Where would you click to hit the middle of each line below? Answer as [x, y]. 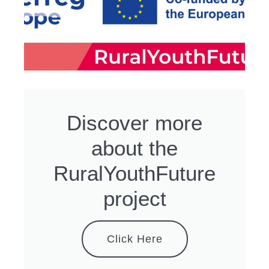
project [134, 198]
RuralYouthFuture [134, 173]
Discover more [134, 122]
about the [134, 148]
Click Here [134, 239]
